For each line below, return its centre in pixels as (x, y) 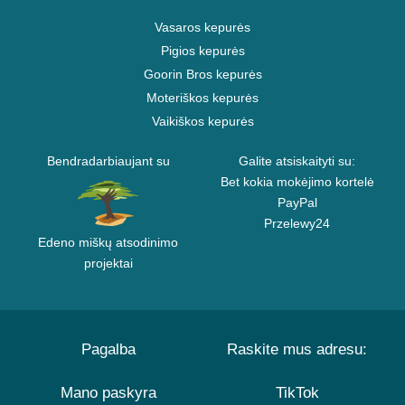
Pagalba (108, 350)
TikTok (297, 393)
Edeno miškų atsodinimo (108, 243)
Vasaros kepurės (202, 28)
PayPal (297, 203)
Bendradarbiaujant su (108, 161)
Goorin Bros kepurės (202, 75)
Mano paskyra (108, 393)
